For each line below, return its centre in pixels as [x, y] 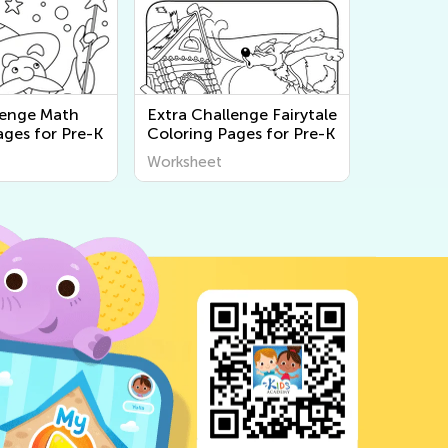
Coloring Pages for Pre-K [241, 133]
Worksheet [184, 161]
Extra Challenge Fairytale [242, 114]
